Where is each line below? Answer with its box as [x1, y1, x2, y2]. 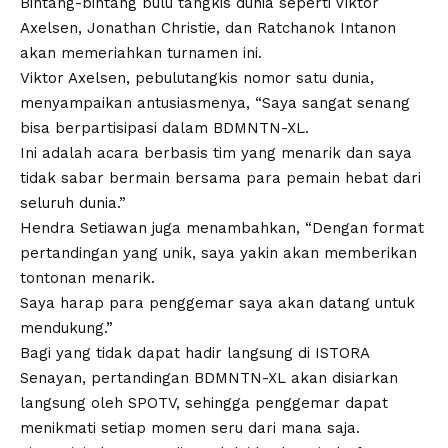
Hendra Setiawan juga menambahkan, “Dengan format [20, 218, 424, 237]
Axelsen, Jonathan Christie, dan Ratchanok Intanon [20, 18, 396, 37]
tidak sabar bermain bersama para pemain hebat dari [20, 168, 421, 187]
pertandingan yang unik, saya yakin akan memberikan [20, 243, 417, 262]
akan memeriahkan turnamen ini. [20, 43, 262, 62]
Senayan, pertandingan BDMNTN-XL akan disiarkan [20, 368, 398, 387]
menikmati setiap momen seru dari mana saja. [20, 418, 360, 437]
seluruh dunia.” [20, 193, 126, 212]
